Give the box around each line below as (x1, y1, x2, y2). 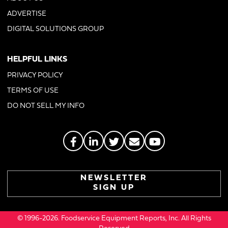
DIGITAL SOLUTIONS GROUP (7, 25, 104, 34)
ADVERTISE (7, 10, 46, 18)
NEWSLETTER (80, 174, 148, 183)
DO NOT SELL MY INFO (7, 102, 84, 110)
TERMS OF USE (7, 87, 59, 95)
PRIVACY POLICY (7, 72, 63, 80)
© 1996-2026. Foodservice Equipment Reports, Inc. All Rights (17, 215, 211, 223)
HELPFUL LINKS (7, 55, 67, 64)
